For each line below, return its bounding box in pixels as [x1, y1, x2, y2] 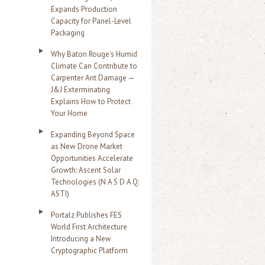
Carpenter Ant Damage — [51, 73, 134, 83]
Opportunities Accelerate [51, 153, 133, 163]
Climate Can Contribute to [51, 61, 137, 71]
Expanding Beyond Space [51, 130, 135, 140]
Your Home [51, 108, 88, 118]
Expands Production [51, 4, 117, 14]
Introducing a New [51, 234, 111, 244]
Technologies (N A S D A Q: [51, 177, 139, 187]
